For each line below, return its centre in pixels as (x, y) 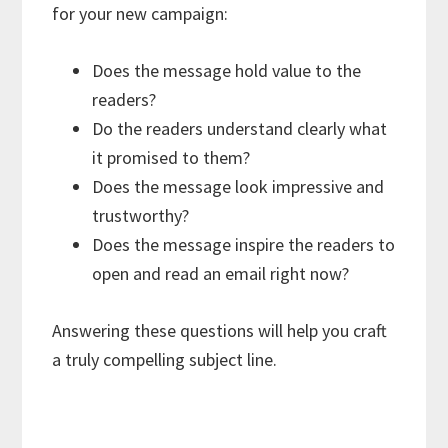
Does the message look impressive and (238, 186)
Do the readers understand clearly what (240, 128)
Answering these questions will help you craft (220, 330)
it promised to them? (171, 157)
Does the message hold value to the (227, 70)
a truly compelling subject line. (165, 359)
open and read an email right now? (221, 273)
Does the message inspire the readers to (244, 244)
